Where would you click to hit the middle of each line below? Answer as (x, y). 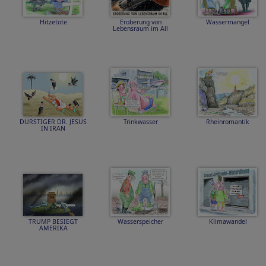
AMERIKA (53, 228)
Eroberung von (140, 22)
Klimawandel (228, 221)
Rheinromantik (228, 122)
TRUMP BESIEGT (53, 221)
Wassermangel (228, 22)
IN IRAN (53, 128)
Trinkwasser (140, 122)
